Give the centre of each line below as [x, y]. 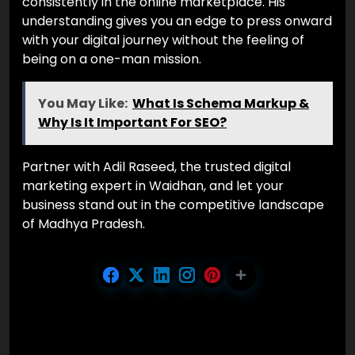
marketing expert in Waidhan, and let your [153, 186]
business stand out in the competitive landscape [173, 205]
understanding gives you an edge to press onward [177, 21]
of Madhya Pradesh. [84, 224]
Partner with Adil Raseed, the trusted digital [157, 167]
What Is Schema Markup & [221, 104]
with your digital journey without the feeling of [163, 40]
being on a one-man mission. [112, 59]
